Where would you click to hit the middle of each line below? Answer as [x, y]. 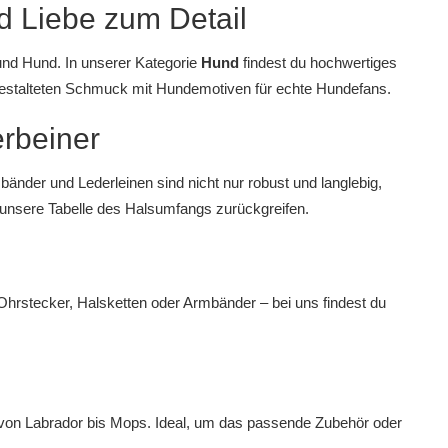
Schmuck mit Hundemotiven [157, 89]
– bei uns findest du [320, 303]
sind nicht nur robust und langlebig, [267, 183]
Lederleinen [115, 183]
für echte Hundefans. [320, 89]
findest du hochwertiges [317, 63]
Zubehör [341, 423]
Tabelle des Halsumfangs [129, 209]
